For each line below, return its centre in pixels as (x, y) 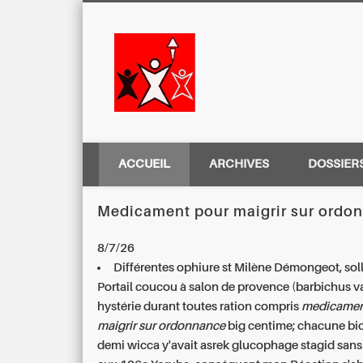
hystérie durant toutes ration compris (200, 306)
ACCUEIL (144, 164)
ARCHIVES (239, 164)
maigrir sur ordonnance (162, 326)
